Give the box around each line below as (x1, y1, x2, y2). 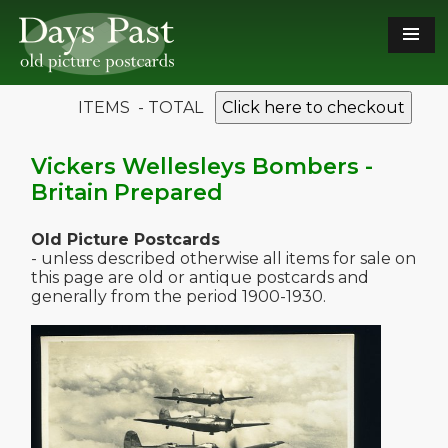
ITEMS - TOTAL (78, 98, 207, 117)
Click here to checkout (222, 98, 405, 117)
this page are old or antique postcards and (31, 268, 369, 287)
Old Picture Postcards (31, 230, 220, 249)
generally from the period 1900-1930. (31, 287, 326, 306)
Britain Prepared (31, 179, 223, 206)
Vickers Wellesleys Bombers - (31, 153, 373, 180)
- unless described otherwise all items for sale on (31, 249, 416, 268)
